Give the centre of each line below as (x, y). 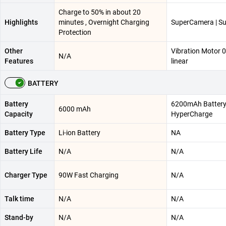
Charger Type (26, 175)
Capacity (19, 114)
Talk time (19, 199)
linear (180, 61)
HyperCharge (192, 114)
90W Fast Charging (89, 175)
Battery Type (25, 133)
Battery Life (23, 151)
